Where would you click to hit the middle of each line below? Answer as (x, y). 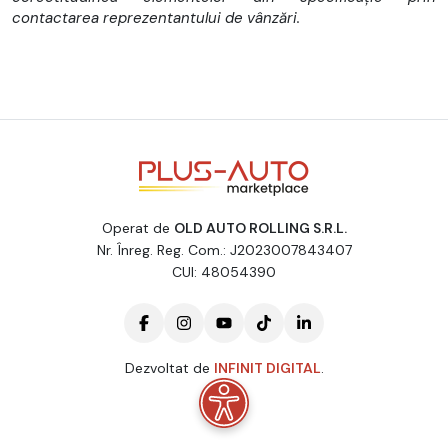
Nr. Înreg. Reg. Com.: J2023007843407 (224, 249)
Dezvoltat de (169, 367)
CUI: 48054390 (224, 271)
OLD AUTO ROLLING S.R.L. (260, 227)
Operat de (137, 227)
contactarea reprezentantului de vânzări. (156, 17)
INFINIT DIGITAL (267, 367)
